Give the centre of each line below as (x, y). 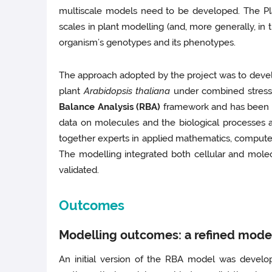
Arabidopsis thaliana (128, 91)
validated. (79, 170)
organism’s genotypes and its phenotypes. (148, 43)
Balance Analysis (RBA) (110, 107)
